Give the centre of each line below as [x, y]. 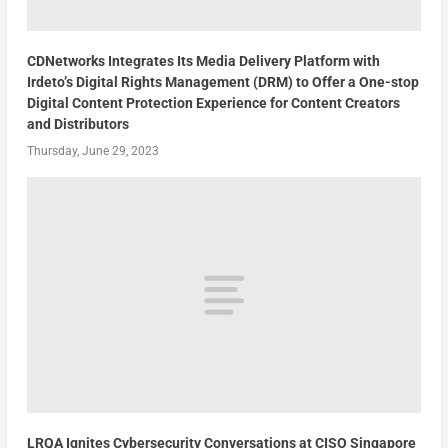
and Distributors [77, 123]
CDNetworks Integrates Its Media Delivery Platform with [203, 60]
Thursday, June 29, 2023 [92, 150]
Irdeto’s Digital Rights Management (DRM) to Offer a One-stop [222, 81]
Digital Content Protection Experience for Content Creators [213, 102]
